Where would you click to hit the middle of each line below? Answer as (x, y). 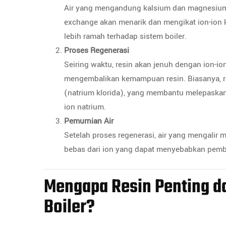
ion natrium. (85, 107)
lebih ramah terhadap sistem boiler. (125, 36)
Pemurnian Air (89, 121)
